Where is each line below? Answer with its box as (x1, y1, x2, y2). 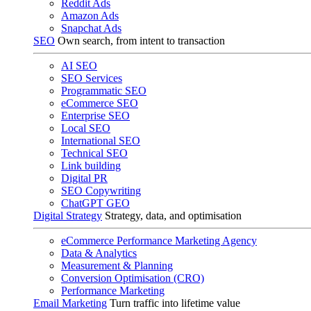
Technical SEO (61, 147, 128, 159)
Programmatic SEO (61, 85, 146, 96)
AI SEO (61, 60, 97, 72)
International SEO (61, 135, 140, 146)
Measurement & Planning (61, 260, 173, 271)
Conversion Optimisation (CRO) (61, 272, 204, 284)
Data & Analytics (61, 247, 137, 259)
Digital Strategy (33, 210, 102, 221)
